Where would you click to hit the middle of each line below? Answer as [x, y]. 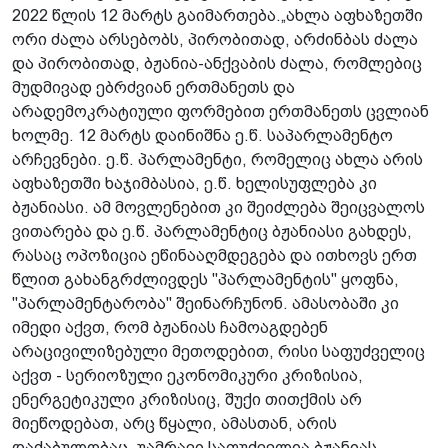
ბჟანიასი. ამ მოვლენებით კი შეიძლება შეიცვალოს [218, 207]
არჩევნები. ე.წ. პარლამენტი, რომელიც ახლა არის [217, 159]
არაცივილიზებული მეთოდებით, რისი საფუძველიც [218, 351]
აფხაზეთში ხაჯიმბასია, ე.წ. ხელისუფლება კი [194, 183]
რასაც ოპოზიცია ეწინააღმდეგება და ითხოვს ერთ [214, 255]
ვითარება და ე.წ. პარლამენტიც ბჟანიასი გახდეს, [212, 231]
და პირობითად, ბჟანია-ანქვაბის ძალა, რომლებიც [217, 63]
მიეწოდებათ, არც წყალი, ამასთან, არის [174, 423]
